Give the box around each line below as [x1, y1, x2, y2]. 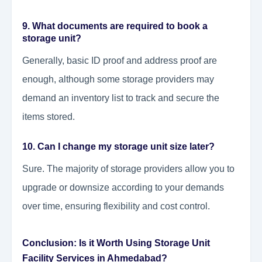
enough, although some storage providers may [22, 74, 214, 85]
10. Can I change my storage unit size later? [22, 142, 215, 152]
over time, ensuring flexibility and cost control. [22, 201, 210, 212]
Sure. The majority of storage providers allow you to [22, 164, 235, 174]
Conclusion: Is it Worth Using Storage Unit [22, 238, 210, 249]
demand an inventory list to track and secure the [22, 93, 219, 104]
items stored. [22, 112, 75, 122]
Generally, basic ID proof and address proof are [22, 56, 217, 66]
